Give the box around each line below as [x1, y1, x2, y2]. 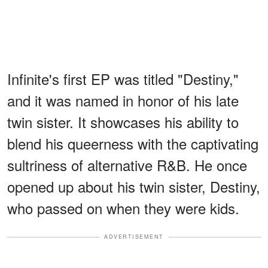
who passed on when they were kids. [7, 197, 239, 219]
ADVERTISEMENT [104, 233, 164, 241]
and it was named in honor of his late [7, 90, 239, 111]
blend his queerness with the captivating [7, 133, 258, 154]
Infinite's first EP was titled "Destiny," [7, 68, 239, 90]
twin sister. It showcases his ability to [7, 111, 239, 133]
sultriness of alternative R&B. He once [7, 154, 247, 176]
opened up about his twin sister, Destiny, [7, 176, 260, 197]
